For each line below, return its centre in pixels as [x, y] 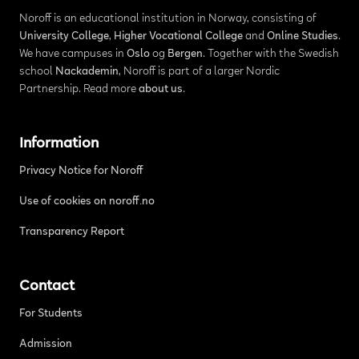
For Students [50, 314]
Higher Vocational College [178, 37]
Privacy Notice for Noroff [81, 171]
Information [58, 144]
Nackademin [87, 72]
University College [64, 37]
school [37, 72]
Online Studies [302, 37]
